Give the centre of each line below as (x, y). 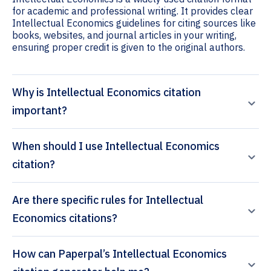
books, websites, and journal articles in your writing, (124, 35)
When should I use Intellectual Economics (116, 146)
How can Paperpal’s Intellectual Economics (35, 254)
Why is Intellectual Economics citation (106, 93)
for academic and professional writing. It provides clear (132, 11)
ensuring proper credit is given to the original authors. (129, 47)
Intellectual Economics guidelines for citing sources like (134, 23)
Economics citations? (65, 218)
